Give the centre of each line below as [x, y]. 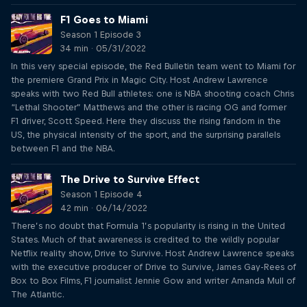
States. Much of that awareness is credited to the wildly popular [145, 240]
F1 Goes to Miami [104, 20]
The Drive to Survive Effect [130, 179]
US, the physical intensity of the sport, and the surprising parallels [146, 135]
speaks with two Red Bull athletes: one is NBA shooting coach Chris [152, 94]
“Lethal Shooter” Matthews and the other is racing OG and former [149, 107]
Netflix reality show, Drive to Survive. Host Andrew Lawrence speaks [152, 253]
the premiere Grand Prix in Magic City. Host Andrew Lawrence [139, 80]
